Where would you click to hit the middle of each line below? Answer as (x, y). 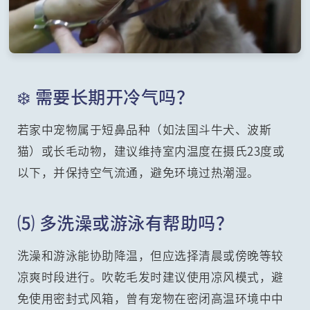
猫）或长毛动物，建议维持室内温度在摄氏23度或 (151, 151)
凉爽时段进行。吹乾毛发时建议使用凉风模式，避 (150, 277)
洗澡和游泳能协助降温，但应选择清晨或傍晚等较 (150, 256)
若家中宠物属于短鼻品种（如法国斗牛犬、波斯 (144, 130)
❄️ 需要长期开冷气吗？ (106, 97)
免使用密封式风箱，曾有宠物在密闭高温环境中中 (150, 299)
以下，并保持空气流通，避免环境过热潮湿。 (138, 173)
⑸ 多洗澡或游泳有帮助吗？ (125, 222)
